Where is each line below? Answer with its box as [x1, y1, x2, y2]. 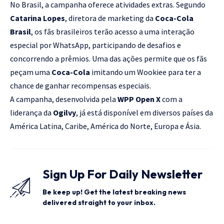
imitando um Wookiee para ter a [90, 67, 201, 77]
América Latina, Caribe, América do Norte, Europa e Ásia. [10, 121, 201, 131]
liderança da [10, 107, 53, 118]
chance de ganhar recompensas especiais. [10, 80, 151, 91]
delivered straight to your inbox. [42, 198, 155, 207]
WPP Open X [117, 94, 160, 104]
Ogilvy [53, 107, 76, 118]
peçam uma [10, 67, 51, 77]
